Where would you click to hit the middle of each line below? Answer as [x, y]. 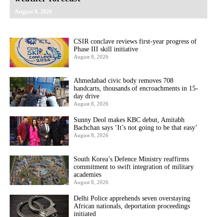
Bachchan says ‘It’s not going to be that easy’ [136, 128]
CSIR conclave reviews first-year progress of [135, 41]
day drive [87, 96]
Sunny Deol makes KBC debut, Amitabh [129, 120]
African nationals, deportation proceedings [132, 206]
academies [88, 175]
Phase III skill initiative [106, 49]
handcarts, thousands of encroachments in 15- [136, 88]
